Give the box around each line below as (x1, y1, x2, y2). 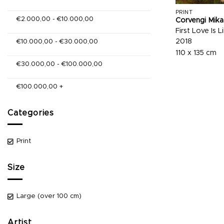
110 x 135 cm (175, 49, 216, 57)
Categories (7, 108, 54, 117)
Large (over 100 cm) (16, 192, 81, 199)
